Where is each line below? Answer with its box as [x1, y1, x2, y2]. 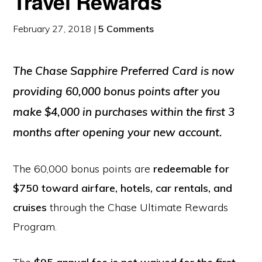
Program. [13, 220, 57, 233]
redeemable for [153, 162, 230, 175]
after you [170, 84, 220, 98]
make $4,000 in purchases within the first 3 [13, 105, 235, 119]
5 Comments [98, 23, 154, 35]
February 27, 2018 [13, 23, 92, 35]
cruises [13, 201, 47, 214]
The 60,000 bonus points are [13, 162, 154, 175]
